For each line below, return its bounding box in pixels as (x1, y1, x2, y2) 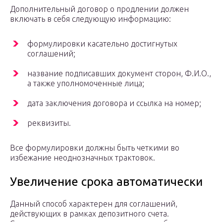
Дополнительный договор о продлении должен (10, 4, 189, 14)
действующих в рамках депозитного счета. (10, 209, 169, 219)
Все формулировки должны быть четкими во (10, 143, 179, 153)
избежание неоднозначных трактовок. (10, 153, 155, 163)
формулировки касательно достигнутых (27, 39, 177, 49)
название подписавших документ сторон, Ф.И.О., (27, 69, 211, 78)
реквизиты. (27, 118, 71, 128)
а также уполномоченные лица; (27, 79, 144, 88)
